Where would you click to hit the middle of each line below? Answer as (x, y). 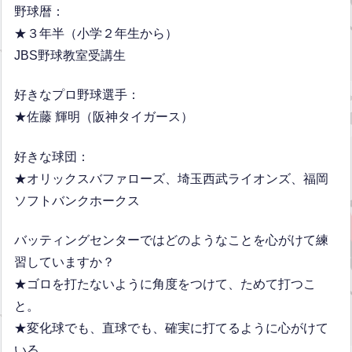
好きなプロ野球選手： (77, 95)
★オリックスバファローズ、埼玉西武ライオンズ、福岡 (172, 178)
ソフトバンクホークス (77, 200)
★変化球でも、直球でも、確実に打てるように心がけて (172, 328)
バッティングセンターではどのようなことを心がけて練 (172, 240)
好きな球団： (52, 156)
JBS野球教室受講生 (70, 56)
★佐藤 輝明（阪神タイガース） (104, 117)
